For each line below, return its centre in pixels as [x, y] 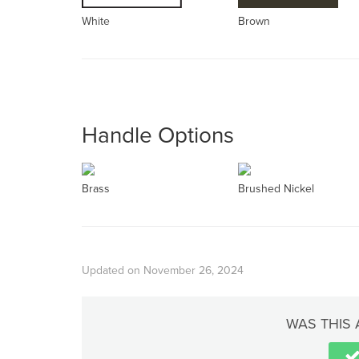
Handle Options [158, 135]
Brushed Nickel [276, 189]
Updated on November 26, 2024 [163, 270]
